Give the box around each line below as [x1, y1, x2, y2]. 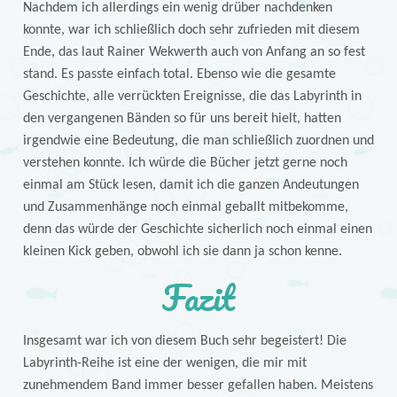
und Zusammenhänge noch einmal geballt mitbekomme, [22, 200, 348, 215]
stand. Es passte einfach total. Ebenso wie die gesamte [22, 67, 336, 82]
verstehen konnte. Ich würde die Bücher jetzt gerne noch [22, 156, 347, 171]
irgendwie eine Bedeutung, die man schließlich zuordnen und [22, 134, 374, 149]
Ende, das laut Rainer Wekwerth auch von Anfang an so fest [22, 45, 365, 60]
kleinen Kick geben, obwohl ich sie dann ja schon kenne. [22, 245, 342, 260]
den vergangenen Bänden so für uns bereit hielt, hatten [22, 112, 341, 127]
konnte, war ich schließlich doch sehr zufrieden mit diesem [22, 23, 360, 38]
